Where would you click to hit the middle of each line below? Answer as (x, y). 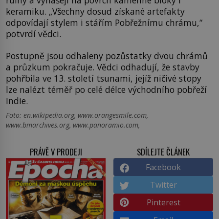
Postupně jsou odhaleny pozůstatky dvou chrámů (107, 56)
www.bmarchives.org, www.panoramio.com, (73, 125)
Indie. (17, 101)
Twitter (163, 185)
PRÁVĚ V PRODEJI (56, 152)
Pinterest (163, 203)
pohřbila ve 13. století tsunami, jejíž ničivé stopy (104, 78)
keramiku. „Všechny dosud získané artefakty (95, 11)
